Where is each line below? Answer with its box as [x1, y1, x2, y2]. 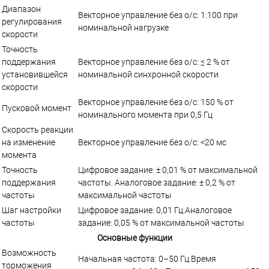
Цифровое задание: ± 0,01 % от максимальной [78, 165, 258, 175]
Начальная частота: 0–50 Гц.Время [78, 253, 216, 264]
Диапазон [2, 4, 41, 14]
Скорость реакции [2, 124, 73, 134]
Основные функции [97, 232, 172, 243]
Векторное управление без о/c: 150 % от [78, 97, 234, 107]
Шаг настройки [2, 205, 61, 215]
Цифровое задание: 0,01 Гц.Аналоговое [78, 205, 232, 215]
